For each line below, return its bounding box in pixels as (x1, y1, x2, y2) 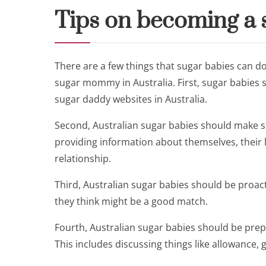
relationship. (55, 152, 111, 165)
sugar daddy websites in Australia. (55, 93, 207, 106)
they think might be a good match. (55, 195, 208, 208)
